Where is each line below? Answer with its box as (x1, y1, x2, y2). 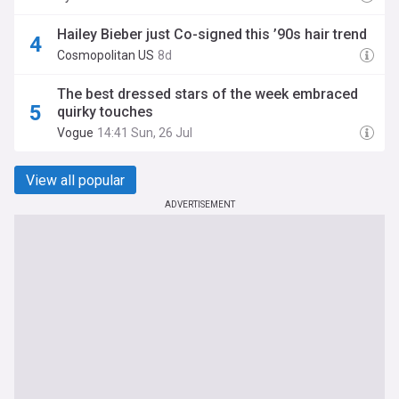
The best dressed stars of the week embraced (57, 85, 358, 102)
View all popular (26, 171, 125, 189)
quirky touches (57, 103, 153, 120)
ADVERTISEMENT (164, 199, 235, 209)
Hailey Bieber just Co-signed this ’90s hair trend (57, 26, 367, 43)
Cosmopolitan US (57, 48, 154, 62)
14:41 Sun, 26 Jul (97, 126, 192, 140)
